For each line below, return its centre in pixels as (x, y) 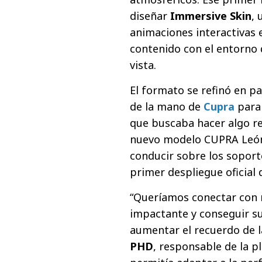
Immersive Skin (209, 16)
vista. (143, 65)
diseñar (149, 16)
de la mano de (167, 107)
